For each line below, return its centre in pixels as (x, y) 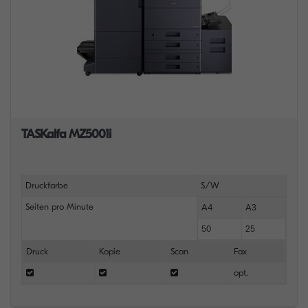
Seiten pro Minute (59, 207)
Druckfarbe (46, 185)
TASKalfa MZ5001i (66, 134)
